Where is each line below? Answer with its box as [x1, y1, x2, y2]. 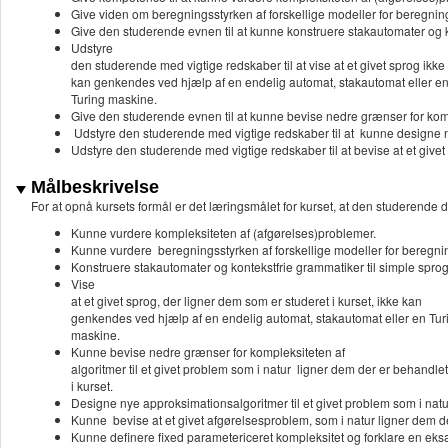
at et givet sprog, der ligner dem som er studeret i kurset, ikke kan [71, 292, 422, 310]
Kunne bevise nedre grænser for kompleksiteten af [71, 343, 345, 361]
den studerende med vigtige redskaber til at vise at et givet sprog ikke [71, 56, 445, 74]
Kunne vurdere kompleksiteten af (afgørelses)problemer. [71, 224, 376, 242]
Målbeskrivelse [26, 177, 159, 198]
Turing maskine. [71, 90, 157, 108]
